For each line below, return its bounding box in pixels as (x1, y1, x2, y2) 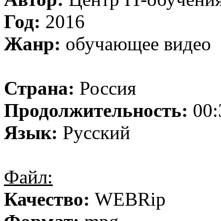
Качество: (4, 188, 90, 210)
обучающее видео (61, 33, 211, 54)
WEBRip (90, 188, 166, 210)
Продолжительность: (4, 100, 188, 121)
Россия (74, 77, 136, 99)
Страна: (4, 77, 74, 99)
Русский (58, 122, 130, 143)
